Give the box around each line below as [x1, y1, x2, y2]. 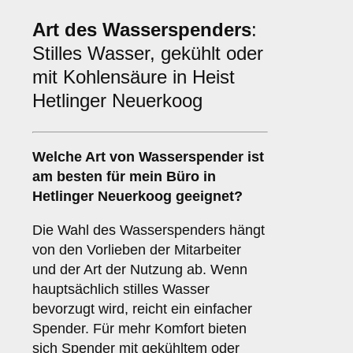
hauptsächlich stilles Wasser [32, 281, 210, 298]
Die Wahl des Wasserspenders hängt [32, 222, 265, 239]
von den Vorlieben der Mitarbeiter [32, 242, 241, 258]
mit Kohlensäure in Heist [32, 66, 235, 88]
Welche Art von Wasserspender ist [32, 149, 264, 165]
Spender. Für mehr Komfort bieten [32, 321, 247, 337]
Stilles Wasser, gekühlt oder [32, 43, 263, 65]
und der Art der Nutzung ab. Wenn [32, 262, 247, 278]
